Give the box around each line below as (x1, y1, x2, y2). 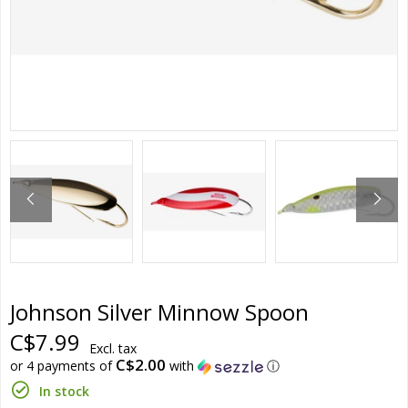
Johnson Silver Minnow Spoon (10, 297, 309, 328)
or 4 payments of (10, 357, 116, 375)
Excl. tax (89, 340, 137, 358)
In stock (39, 382, 89, 401)
